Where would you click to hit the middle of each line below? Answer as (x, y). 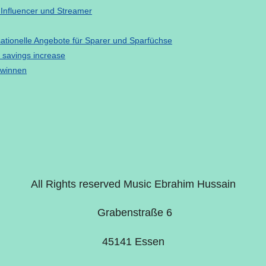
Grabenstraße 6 (133, 213)
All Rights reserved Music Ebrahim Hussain (133, 184)
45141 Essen (133, 241)
